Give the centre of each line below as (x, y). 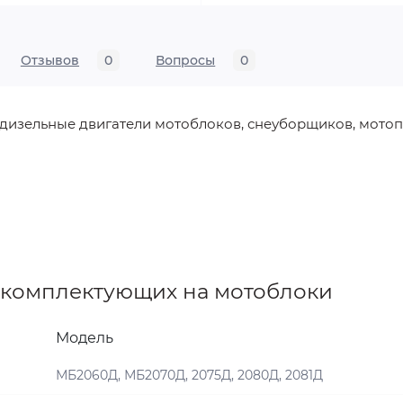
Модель (85, 338)
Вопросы (186, 61)
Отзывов (50, 61)
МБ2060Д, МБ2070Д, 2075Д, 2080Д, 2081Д (189, 376)
